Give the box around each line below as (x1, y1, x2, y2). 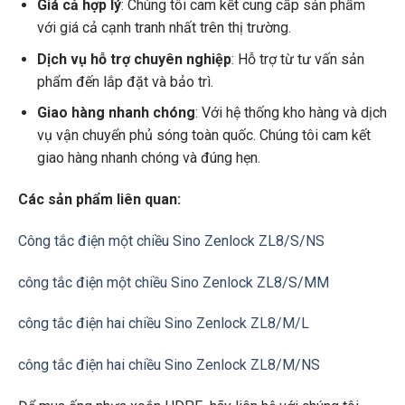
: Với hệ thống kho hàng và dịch (194, 104, 387, 122)
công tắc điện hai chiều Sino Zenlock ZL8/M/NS (17, 356, 320, 374)
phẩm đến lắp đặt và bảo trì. (36, 72, 213, 90)
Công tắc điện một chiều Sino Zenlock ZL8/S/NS (17, 231, 325, 250)
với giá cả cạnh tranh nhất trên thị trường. (36, 19, 291, 37)
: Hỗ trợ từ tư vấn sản (231, 50, 364, 68)
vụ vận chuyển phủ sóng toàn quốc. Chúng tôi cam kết (36, 127, 371, 145)
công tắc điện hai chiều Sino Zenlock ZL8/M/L (17, 315, 309, 333)
